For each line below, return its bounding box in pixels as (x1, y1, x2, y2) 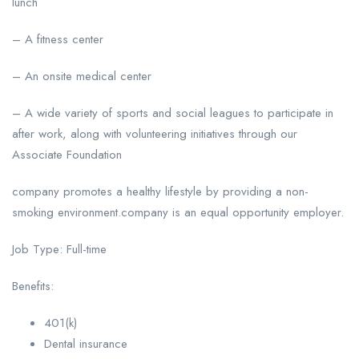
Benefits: (12, 277, 54, 296)
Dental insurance (44, 335, 127, 353)
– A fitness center (12, 30, 103, 49)
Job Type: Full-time (12, 240, 107, 259)
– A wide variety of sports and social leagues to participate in (12, 104, 333, 123)
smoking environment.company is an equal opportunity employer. (12, 204, 344, 222)
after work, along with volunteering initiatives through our (12, 125, 297, 143)
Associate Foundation (12, 146, 122, 164)
